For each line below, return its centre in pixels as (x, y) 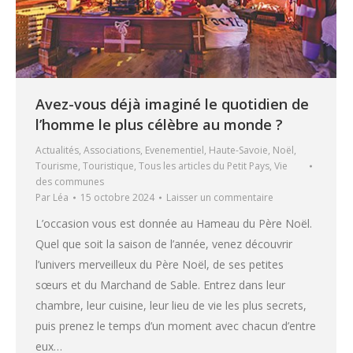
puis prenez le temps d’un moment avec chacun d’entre (176, 325)
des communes (70, 181)
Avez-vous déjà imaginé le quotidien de (172, 104)
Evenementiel (175, 150)
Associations (112, 150)
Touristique (108, 165)
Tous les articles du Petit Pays (204, 165)
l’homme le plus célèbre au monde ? (159, 124)
